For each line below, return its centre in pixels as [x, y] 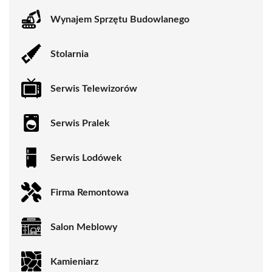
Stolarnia [70, 54]
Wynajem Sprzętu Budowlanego [120, 19]
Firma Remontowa [90, 192]
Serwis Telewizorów [94, 88]
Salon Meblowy [84, 227]
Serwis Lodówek [86, 158]
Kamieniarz [74, 261]
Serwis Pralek [80, 123]
